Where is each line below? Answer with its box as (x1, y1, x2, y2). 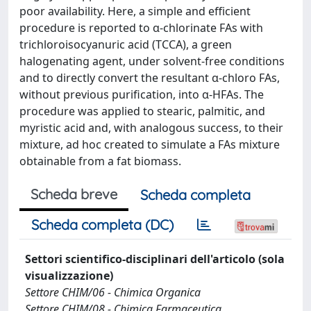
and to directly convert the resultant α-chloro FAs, (19, 69, 280, 85)
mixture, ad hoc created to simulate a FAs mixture (19, 136, 280, 152)
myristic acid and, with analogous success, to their (19, 119, 283, 135)
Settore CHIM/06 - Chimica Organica (25, 284, 201, 300)
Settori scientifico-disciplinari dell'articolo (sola (25, 251, 285, 267)
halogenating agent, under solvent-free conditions (19, 53, 285, 69)
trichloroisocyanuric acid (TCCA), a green (19, 36, 232, 52)
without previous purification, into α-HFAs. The (19, 86, 264, 102)
